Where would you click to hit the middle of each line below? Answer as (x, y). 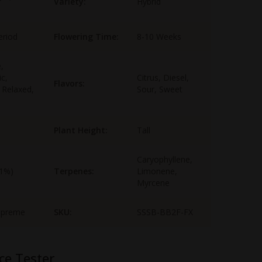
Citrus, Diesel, (163, 78)
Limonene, (157, 171)
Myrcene (153, 183)
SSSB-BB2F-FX (165, 212)
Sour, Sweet (160, 89)
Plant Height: (81, 130)
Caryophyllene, (165, 160)
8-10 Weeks (159, 37)
